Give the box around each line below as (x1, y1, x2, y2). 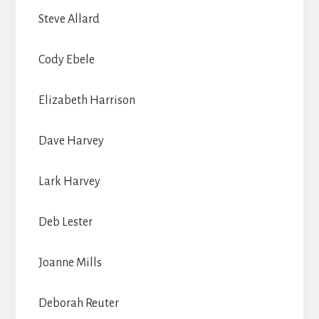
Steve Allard (38, 12, 100, 26)
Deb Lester (38, 215, 93, 229)
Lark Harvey (38, 174, 100, 188)
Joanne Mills (38, 256, 102, 269)
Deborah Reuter (38, 296, 119, 310)
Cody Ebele (38, 53, 95, 66)
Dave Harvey (38, 134, 104, 147)
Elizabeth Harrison (38, 93, 135, 107)
